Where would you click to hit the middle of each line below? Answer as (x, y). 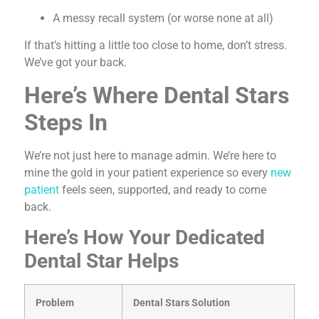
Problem (55, 303)
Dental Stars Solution (182, 303)
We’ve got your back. (75, 63)
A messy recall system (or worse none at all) (163, 18)
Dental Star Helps (101, 261)
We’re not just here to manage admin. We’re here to (150, 155)
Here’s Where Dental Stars (157, 95)
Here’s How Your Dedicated (145, 238)
